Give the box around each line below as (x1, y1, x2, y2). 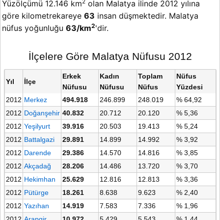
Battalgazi (24, 136, 55, 144)
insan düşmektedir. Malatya (95, 11, 198, 21)
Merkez (24, 96, 47, 104)
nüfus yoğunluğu (2, 23, 66, 33)
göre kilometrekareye (2, 11, 84, 21)
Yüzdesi (176, 83, 203, 91)
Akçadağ (24, 162, 51, 170)
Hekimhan (24, 175, 55, 184)
